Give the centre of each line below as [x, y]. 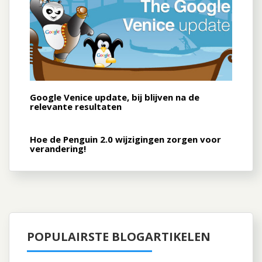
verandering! [58, 149]
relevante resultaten [76, 107]
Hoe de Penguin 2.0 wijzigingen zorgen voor [125, 139]
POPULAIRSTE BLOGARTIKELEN [119, 237]
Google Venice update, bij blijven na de [115, 97]
